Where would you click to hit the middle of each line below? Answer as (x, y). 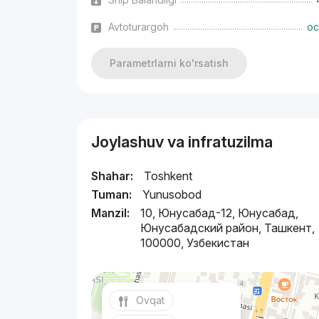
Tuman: (112, 195)
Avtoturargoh (139, 27)
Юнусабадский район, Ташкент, (228, 228)
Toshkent (168, 176)
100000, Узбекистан (195, 243)
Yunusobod (172, 195)
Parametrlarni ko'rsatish (169, 63)
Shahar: (113, 176)
